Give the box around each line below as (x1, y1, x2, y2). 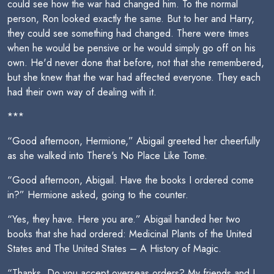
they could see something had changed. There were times (7, 26, 249, 40)
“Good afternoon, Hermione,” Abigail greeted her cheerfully (7, 134, 260, 148)
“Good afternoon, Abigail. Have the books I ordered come (7, 173, 254, 187)
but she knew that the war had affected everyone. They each (7, 70, 261, 84)
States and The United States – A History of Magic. (7, 242, 221, 256)
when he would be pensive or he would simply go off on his (7, 41, 256, 55)
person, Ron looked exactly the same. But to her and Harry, (7, 12, 254, 26)
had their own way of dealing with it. (7, 85, 157, 99)
